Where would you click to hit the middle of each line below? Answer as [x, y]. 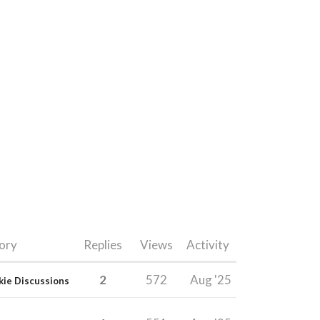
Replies [102, 244]
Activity [208, 244]
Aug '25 [211, 279]
